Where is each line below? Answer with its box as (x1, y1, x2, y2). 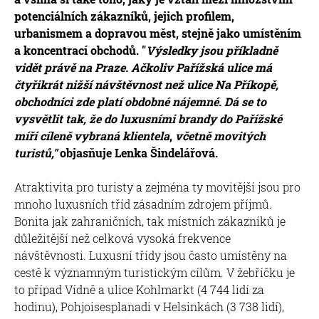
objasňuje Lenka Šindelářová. (60, 145, 218, 160)
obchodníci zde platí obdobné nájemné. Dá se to (14, 93, 266, 109)
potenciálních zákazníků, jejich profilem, (14, 8, 234, 23)
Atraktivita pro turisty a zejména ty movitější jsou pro (14, 179, 300, 194)
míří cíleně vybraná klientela (14, 127, 169, 143)
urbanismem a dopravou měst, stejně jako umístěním (14, 25, 301, 41)
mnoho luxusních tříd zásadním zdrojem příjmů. (14, 196, 272, 211)
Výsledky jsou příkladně (146, 42, 278, 58)
